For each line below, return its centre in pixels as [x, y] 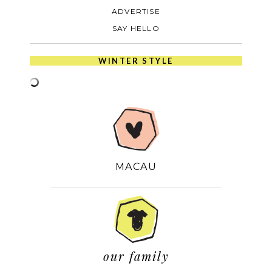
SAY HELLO [136, 29]
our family [136, 256]
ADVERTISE [136, 12]
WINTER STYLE [136, 61]
